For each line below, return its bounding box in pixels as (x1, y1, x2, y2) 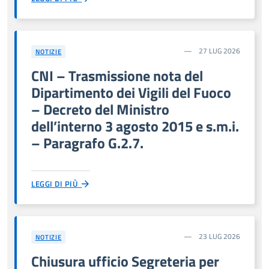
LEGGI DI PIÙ (31, 177, 82, 190)
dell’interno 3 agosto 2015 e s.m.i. (31, 115, 239, 137)
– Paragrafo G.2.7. (31, 131, 144, 154)
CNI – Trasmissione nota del (31, 64, 203, 86)
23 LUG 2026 (197, 231, 240, 242)
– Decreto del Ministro (31, 98, 169, 120)
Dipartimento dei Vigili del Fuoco (31, 81, 231, 103)
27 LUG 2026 (197, 45, 240, 56)
